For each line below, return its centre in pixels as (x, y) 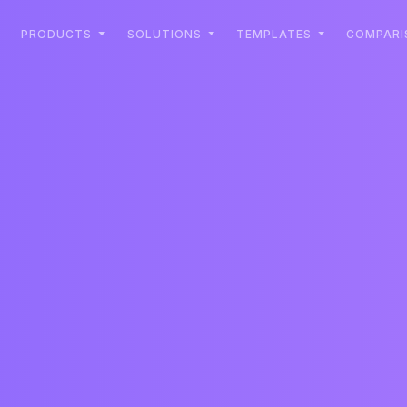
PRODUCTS (59, 34)
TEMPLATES (275, 34)
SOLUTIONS (166, 34)
